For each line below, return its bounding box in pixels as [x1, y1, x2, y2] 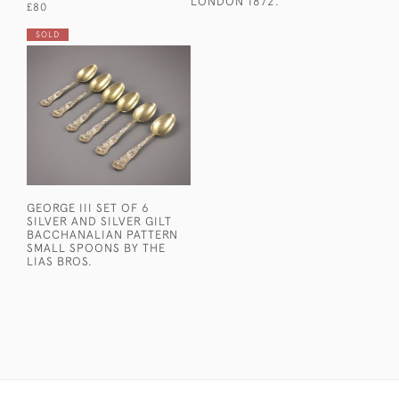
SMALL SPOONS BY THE [27, 240, 166, 256]
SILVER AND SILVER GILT [27, 214, 172, 229]
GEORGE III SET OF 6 [27, 200, 150, 216]
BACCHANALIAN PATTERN [27, 227, 178, 242]
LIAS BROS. [27, 254, 93, 269]
